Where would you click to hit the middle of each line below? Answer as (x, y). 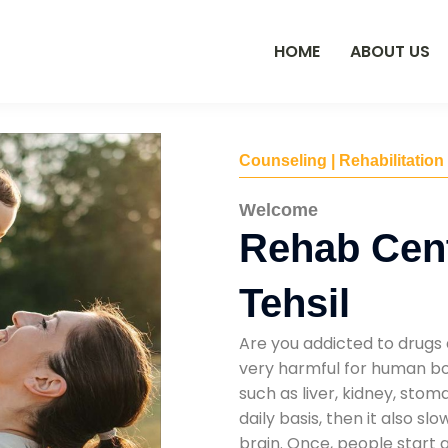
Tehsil (294, 303)
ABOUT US (390, 51)
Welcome (278, 210)
